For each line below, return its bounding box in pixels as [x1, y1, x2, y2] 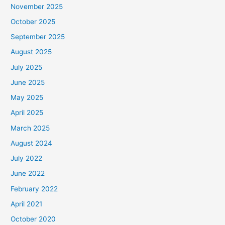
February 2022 [11, 184, 58, 193]
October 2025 [11, 17, 56, 26]
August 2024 [11, 139, 53, 147]
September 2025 [11, 33, 65, 41]
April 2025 [11, 108, 44, 117]
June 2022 [11, 169, 45, 178]
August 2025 [11, 48, 52, 56]
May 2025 [11, 93, 44, 102]
